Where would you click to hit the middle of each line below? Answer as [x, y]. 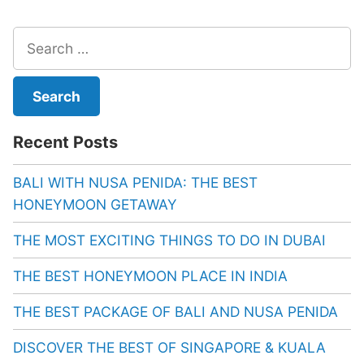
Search [35, 37]
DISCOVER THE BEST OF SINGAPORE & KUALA [169, 348]
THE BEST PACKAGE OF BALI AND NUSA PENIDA [175, 312]
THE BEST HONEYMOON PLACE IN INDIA [150, 276]
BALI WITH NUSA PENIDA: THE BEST [135, 183]
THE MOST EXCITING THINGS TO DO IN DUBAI [169, 240]
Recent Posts [65, 143]
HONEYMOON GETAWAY [95, 205]
